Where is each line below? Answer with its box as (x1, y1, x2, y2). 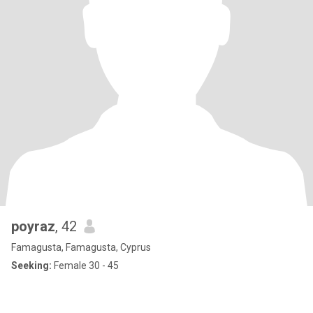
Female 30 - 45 (52, 260, 119, 271)
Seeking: (11, 260, 52, 271)
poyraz (11, 218, 55, 235)
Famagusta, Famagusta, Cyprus (11, 242, 151, 253)
